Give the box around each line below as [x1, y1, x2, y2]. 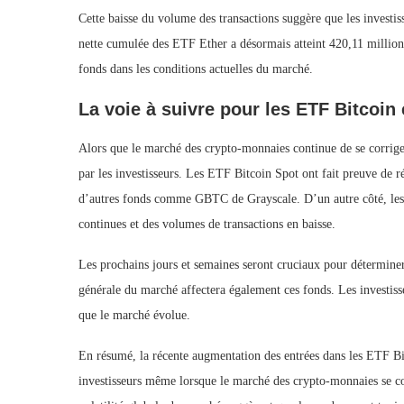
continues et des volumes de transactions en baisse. [78, 217, 335, 231]
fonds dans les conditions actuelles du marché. [78, 62, 313, 76]
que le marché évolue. [78, 308, 190, 322]
